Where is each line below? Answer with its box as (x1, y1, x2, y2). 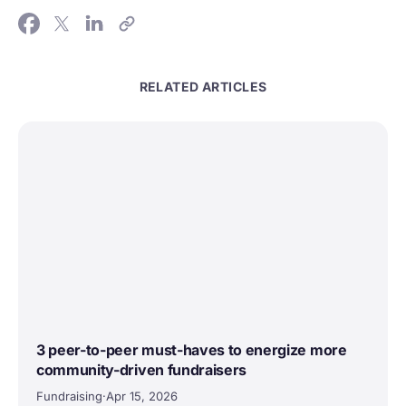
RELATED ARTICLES (139, 78, 267, 94)
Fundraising (36, 389, 102, 404)
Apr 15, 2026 (106, 389, 178, 404)
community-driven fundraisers (36, 361, 247, 380)
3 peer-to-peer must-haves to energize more (36, 341, 347, 360)
